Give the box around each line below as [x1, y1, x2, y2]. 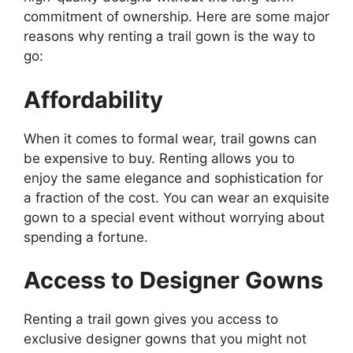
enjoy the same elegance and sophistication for [24, 169, 323, 186]
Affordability [24, 85, 163, 113]
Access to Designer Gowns [24, 266, 323, 295]
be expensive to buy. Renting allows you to [24, 150, 295, 166]
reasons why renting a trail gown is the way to [24, 28, 315, 45]
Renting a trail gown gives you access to [24, 311, 278, 328]
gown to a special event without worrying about [24, 209, 325, 225]
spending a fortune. [24, 229, 148, 245]
